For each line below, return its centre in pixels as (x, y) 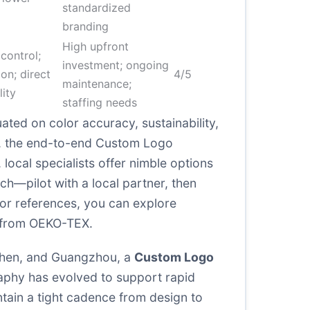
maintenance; (97, 84)
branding (85, 26)
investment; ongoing (116, 65)
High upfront (95, 46)
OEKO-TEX (59, 223)
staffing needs (100, 102)
